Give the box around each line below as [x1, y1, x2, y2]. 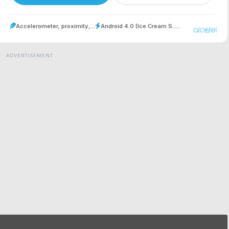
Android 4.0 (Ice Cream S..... [101, 22, 180, 30]
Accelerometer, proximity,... [16, 22, 95, 30]
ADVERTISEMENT [6, 52, 53, 58]
